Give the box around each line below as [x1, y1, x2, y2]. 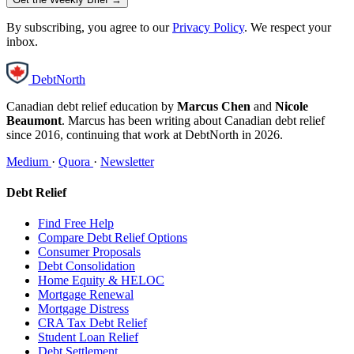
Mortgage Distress [38, 302, 129, 316]
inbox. [6, 34, 38, 48]
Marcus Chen [177, 99, 250, 113]
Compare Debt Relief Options [38, 231, 187, 245]
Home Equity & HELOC [38, 273, 164, 288]
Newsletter [100, 154, 154, 168]
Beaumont [6, 113, 62, 127]
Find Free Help [38, 217, 114, 231]
